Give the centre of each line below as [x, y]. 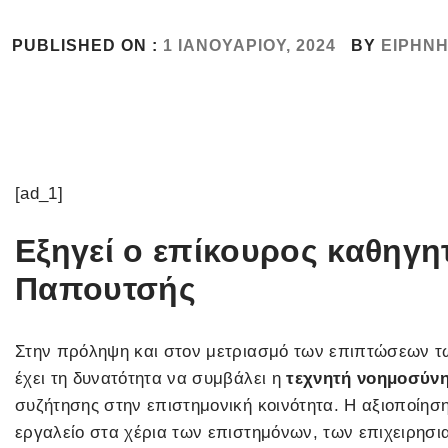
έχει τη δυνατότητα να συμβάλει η [151, 379]
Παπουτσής [106, 289]
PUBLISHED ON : [87, 46]
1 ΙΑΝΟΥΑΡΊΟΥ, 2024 [249, 46]
